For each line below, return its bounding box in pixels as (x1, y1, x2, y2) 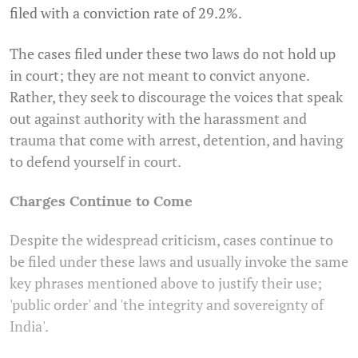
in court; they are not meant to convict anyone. (10, 66, 309, 86)
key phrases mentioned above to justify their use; (10, 273, 322, 293)
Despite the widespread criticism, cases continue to (10, 230, 333, 250)
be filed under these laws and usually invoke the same (10, 252, 348, 272)
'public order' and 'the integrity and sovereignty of (10, 295, 324, 315)
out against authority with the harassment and (10, 109, 307, 129)
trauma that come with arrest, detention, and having (10, 130, 343, 150)
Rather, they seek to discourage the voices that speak (10, 87, 343, 107)
